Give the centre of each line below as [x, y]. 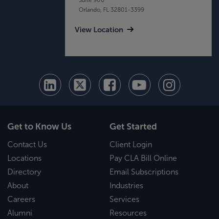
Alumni [20, 213]
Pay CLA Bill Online [143, 158]
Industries [126, 186]
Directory [24, 172]
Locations [24, 158]
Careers [21, 199]
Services [124, 199]
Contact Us [27, 144]
